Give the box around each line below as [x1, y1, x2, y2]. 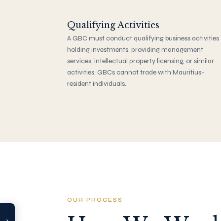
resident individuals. [67, 79, 126, 88]
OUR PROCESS [67, 196, 123, 203]
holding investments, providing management [67, 45, 203, 54]
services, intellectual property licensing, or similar [67, 56, 214, 65]
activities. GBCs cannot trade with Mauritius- [67, 68, 204, 76]
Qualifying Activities [67, 19, 159, 31]
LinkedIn [33, 183, 57, 190]
